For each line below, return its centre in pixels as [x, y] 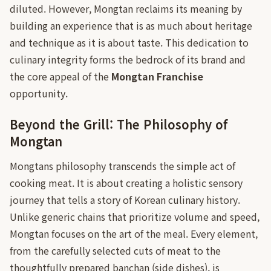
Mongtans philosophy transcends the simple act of [122, 166]
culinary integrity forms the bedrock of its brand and [128, 59]
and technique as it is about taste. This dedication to [129, 42]
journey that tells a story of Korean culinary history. [125, 200]
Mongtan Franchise [157, 76]
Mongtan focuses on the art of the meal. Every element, [134, 233]
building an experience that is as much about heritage [131, 25]
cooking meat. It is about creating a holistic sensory [126, 183]
